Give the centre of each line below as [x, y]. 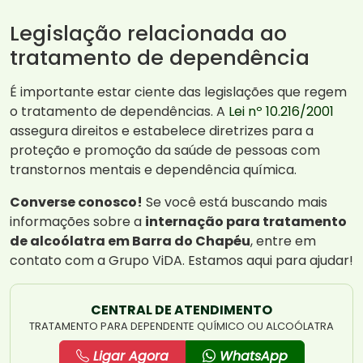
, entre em [283, 241]
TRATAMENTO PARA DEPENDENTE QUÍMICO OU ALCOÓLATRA [181, 327]
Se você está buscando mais [235, 203]
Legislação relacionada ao [148, 34]
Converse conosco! [76, 203]
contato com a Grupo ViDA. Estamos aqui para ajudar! [181, 261]
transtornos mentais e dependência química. [153, 170]
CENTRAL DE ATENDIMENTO [181, 310]
